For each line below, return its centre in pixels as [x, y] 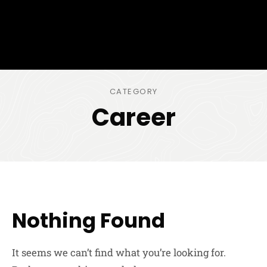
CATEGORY [133, 91]
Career [133, 117]
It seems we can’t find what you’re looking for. [119, 252]
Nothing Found [89, 221]
